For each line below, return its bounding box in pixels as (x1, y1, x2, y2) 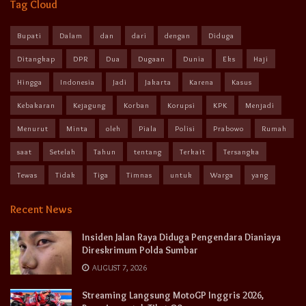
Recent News (10, 202, 72, 216)
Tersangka (223, 146, 260, 156)
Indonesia (60, 76, 95, 87)
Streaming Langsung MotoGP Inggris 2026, (82, 288, 264, 301)
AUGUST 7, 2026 (90, 262, 147, 273)
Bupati (17, 30, 42, 40)
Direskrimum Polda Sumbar (82, 243, 198, 256)
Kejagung (73, 100, 106, 110)
